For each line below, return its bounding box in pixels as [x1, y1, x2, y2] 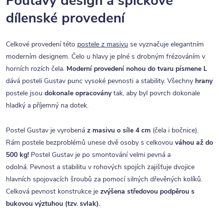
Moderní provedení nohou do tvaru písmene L [66, 64, 207, 74]
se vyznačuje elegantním [128, 40, 204, 49]
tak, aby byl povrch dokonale [111, 88, 200, 98]
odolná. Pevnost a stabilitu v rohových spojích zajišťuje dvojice [6, 162, 195, 172]
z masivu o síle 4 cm [87, 126, 153, 135]
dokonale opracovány [44, 88, 111, 98]
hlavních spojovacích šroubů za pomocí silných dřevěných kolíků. [6, 175, 202, 184]
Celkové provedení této [6, 40, 77, 49]
